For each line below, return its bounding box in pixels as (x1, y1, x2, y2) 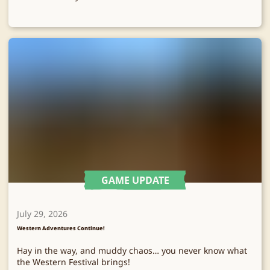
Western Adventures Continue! (17, 224, 105, 232)
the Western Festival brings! (17, 256, 130, 268)
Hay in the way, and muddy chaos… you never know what (17, 244, 247, 256)
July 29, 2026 (17, 207, 67, 219)
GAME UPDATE (101, 173, 169, 187)
